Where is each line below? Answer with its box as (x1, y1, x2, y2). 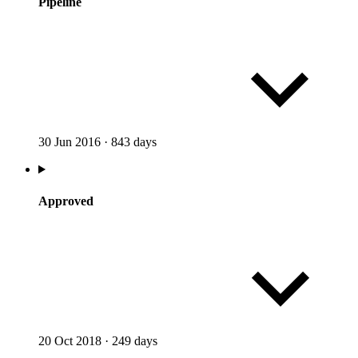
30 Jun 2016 (38, 135, 101, 149)
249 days (109, 333, 161, 348)
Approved (38, 193, 93, 208)
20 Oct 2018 (38, 333, 101, 348)
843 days (108, 135, 160, 149)
